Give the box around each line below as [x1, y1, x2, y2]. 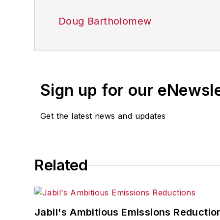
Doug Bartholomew [58, 15, 152, 27]
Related [34, 156, 88, 174]
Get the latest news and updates [40, 111, 166, 121]
